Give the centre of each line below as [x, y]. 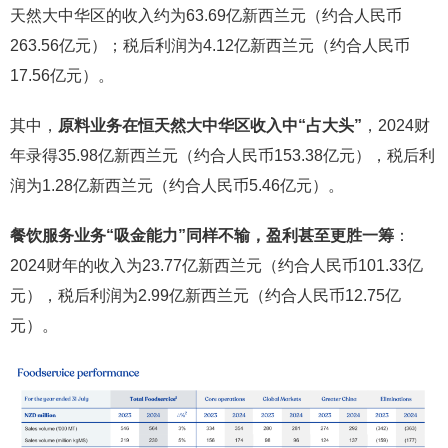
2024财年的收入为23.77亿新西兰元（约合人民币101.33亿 [216, 265]
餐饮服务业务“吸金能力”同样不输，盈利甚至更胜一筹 [202, 235]
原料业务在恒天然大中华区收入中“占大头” [210, 125]
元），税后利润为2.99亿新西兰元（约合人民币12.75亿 [205, 295]
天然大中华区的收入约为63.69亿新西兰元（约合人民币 [206, 15]
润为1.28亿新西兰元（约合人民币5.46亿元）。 [177, 185]
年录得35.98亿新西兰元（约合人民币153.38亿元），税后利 [222, 155]
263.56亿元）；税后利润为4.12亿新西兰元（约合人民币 [210, 45]
